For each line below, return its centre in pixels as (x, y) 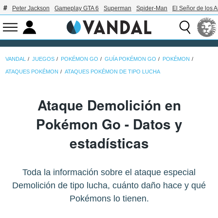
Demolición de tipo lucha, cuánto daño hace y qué (109, 186)
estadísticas (109, 143)
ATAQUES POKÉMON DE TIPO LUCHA (113, 71)
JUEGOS (44, 59)
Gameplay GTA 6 (77, 8)
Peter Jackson (31, 8)
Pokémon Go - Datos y (109, 124)
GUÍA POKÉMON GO (131, 59)
